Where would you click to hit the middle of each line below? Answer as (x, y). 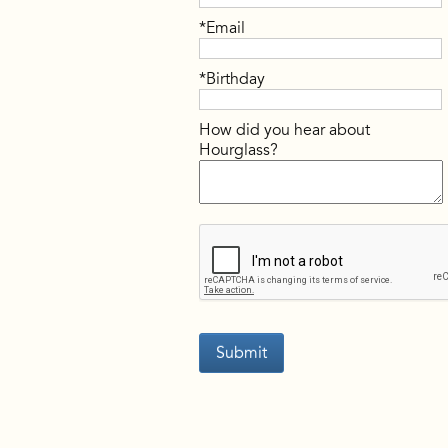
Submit (242, 353)
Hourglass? (239, 150)
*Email (222, 27)
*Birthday (232, 78)
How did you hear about (285, 130)
